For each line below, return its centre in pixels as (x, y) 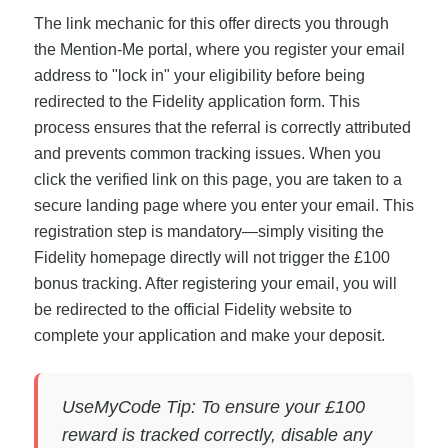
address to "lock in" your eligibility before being (199, 76)
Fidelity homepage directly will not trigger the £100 (211, 258)
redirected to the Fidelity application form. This (196, 102)
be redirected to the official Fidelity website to (192, 310)
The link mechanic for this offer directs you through (211, 24)
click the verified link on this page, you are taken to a (217, 180)
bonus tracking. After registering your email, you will (215, 284)
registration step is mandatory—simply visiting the (208, 232)
